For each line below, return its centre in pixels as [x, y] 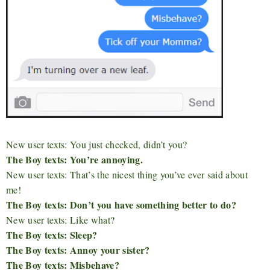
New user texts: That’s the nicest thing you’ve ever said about [127, 175]
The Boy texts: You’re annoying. [74, 160]
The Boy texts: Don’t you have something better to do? [121, 205]
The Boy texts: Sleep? [52, 235]
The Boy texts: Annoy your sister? [78, 250]
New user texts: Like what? [61, 220]
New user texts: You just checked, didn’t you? [97, 145]
